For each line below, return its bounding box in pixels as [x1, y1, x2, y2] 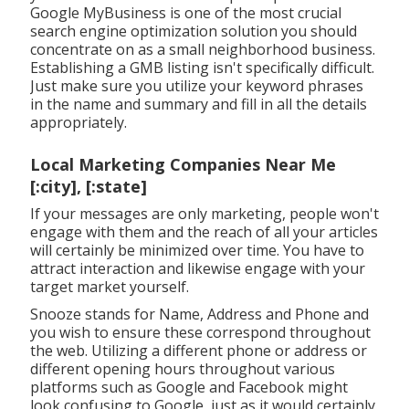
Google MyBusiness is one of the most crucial [29, 2, 341, 23]
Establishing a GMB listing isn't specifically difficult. [29, 57, 374, 78]
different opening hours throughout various [29, 358, 335, 379]
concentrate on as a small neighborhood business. [29, 38, 375, 59]
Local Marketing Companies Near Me [29, 152, 336, 175]
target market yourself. [29, 276, 189, 297]
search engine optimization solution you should [29, 20, 357, 41]
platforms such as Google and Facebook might [29, 376, 348, 397]
